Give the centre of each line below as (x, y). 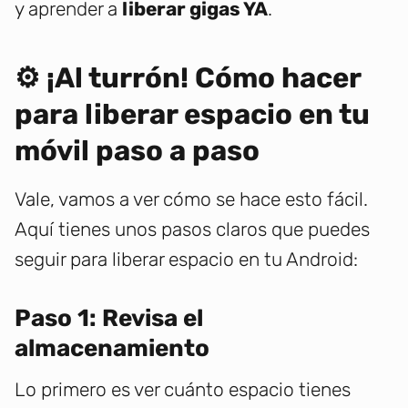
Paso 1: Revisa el (109, 319)
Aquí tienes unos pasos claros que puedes (192, 229)
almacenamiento (112, 349)
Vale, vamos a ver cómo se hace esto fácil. (191, 199)
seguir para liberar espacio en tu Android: (186, 260)
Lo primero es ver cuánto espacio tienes (183, 390)
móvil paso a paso (137, 151)
